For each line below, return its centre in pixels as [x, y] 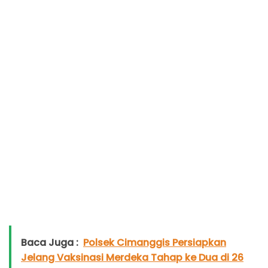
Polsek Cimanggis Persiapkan [155, 243]
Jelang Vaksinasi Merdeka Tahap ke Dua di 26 [132, 258]
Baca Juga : [50, 243]
